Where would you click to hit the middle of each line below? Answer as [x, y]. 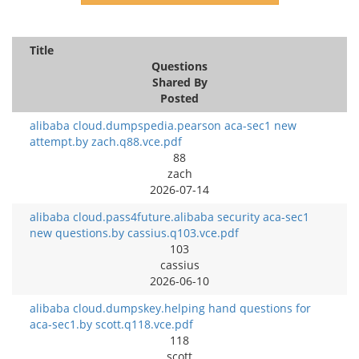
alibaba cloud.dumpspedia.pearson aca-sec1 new [163, 125]
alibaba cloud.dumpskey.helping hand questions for [170, 308]
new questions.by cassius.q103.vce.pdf [134, 232]
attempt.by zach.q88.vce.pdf [106, 141]
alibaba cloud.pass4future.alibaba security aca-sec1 [169, 216]
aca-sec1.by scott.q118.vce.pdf [111, 324]
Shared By [179, 82]
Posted [179, 98]
